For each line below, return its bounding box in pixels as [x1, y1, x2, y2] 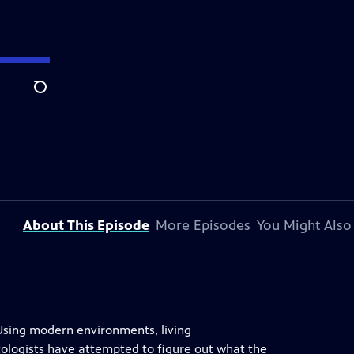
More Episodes [156, 217, 250, 234]
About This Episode [23, 217, 149, 234]
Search [33, 88, 72, 104]
